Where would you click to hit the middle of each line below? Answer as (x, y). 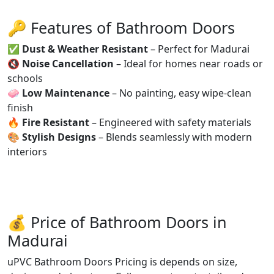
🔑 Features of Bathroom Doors (121, 27)
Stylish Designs (59, 137)
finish (20, 107)
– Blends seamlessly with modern (174, 137)
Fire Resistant (56, 122)
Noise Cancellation (68, 63)
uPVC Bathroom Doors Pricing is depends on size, (122, 261)
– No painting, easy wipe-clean (180, 93)
